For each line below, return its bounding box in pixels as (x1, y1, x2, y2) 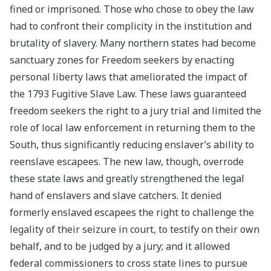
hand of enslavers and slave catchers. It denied (10, 189, 221, 203)
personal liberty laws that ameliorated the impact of (10, 70, 247, 84)
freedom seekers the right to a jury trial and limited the (10, 104, 261, 118)
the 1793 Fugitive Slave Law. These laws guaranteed (10, 87, 246, 101)
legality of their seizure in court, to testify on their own (10, 223, 260, 237)
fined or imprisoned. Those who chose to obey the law (10, 2, 254, 16)
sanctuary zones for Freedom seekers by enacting (10, 53, 234, 67)
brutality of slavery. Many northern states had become (10, 36, 256, 50)
